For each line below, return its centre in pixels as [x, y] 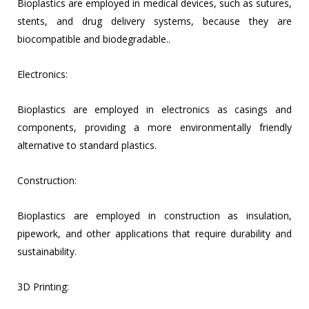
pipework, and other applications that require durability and [154, 234]
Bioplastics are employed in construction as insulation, [154, 216]
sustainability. [47, 252]
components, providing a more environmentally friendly [154, 128]
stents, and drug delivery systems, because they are [154, 21]
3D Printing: [43, 287]
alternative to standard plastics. [87, 146]
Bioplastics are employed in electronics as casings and [154, 110]
